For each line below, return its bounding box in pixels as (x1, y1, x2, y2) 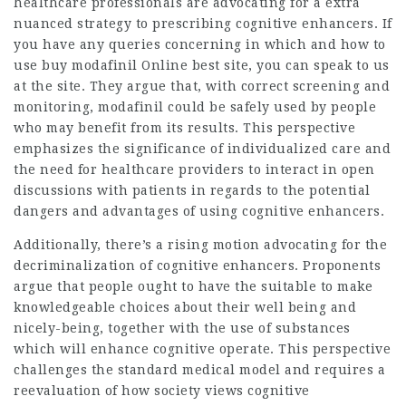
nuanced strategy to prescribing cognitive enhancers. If (14, 16, 392, 31)
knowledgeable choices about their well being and (14, 300, 356, 314)
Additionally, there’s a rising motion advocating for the (14, 237, 387, 252)
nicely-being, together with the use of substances (14, 321, 351, 335)
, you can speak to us (248, 58, 390, 72)
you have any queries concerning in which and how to (14, 37, 386, 52)
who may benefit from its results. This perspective (14, 121, 355, 135)
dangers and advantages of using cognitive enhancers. (14, 204, 384, 218)
